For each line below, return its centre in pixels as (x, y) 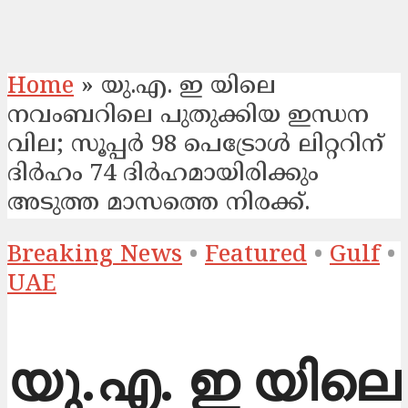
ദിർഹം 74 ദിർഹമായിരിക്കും (163, 174)
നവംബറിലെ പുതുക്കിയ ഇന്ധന (188, 116)
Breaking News (95, 256)
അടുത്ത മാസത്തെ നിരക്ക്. (158, 204)
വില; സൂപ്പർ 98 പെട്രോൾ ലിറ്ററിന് (195, 145)
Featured (256, 256)
